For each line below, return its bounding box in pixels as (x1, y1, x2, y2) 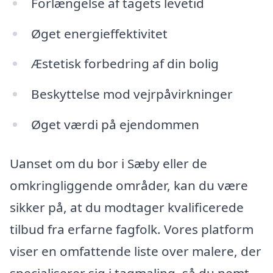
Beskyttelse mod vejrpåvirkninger (30, 85, 233, 103)
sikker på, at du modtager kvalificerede (10, 198, 244, 216)
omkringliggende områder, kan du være (10, 176, 248, 194)
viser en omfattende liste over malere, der (10, 242, 261, 260)
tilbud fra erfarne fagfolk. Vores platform (10, 220, 253, 238)
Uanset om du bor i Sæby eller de (10, 154, 207, 172)
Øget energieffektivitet (30, 24, 168, 42)
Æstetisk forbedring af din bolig (30, 55, 219, 73)
